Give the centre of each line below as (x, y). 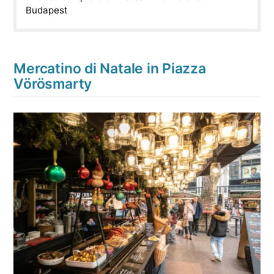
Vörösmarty (53, 84)
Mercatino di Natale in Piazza (110, 69)
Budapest (47, 10)
